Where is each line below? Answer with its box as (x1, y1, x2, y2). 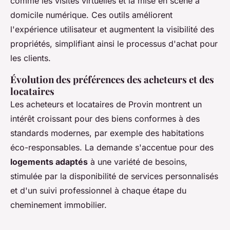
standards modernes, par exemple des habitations (10, 128, 204, 139)
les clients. (10, 53, 51, 64)
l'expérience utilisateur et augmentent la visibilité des (10, 24, 214, 35)
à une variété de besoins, (88, 157, 187, 167)
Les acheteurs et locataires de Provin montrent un (10, 99, 202, 110)
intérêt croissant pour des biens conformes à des (10, 113, 200, 124)
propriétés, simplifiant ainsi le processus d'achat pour (10, 39, 218, 49)
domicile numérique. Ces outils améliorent (10, 10, 172, 21)
